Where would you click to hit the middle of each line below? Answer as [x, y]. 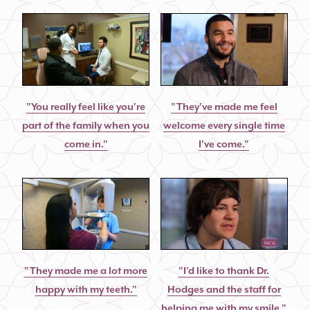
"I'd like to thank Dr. [224, 270]
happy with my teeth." [86, 289]
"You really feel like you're [86, 106]
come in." [86, 144]
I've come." [224, 144]
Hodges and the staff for [224, 289]
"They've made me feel [224, 106]
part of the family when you [86, 125]
